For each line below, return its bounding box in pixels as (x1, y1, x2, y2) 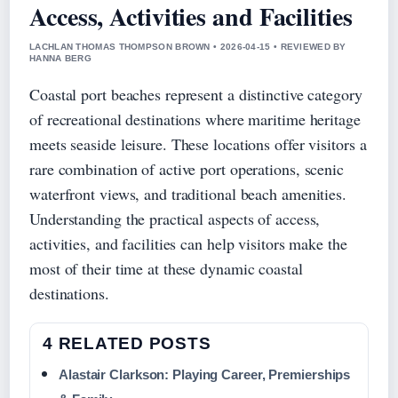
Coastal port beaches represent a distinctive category (29, 83, 362, 105)
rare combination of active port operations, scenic (29, 157, 344, 179)
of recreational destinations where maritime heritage (29, 107, 361, 130)
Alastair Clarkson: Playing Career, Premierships (59, 366, 351, 382)
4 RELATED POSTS (43, 333, 211, 353)
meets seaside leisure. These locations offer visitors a (29, 132, 367, 155)
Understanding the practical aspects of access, (29, 207, 321, 229)
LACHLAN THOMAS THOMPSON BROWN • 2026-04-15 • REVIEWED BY (29, 41, 346, 52)
